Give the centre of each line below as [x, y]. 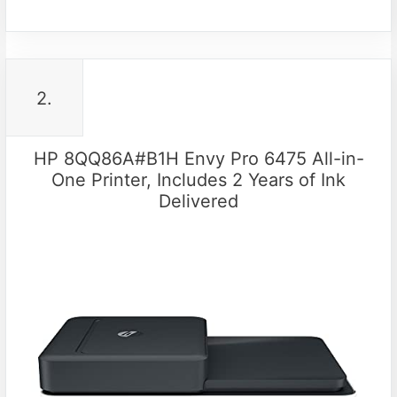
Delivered [198, 201]
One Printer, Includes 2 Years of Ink [198, 179]
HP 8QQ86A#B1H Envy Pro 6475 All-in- [198, 158]
